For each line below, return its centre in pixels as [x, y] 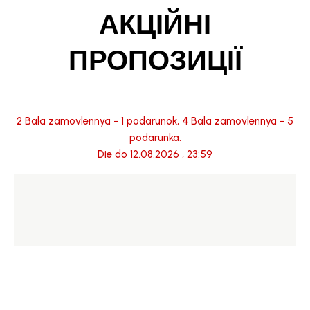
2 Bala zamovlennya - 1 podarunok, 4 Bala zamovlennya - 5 [155, 121]
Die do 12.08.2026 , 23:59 [155, 154]
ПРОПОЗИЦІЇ [155, 60]
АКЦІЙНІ [155, 24]
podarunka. [155, 138]
